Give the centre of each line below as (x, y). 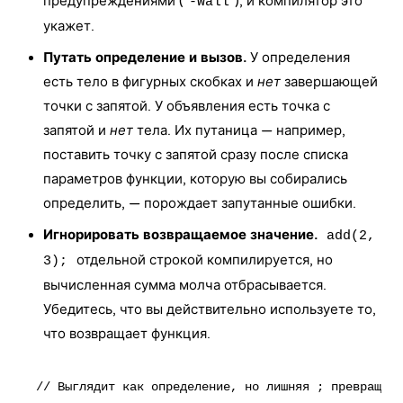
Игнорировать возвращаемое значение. (180, 235)
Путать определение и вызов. (145, 58)
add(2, (351, 236)
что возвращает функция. (127, 334)
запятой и (76, 130)
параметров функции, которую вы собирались (195, 179)
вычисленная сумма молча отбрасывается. (185, 285)
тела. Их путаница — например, (239, 130)
